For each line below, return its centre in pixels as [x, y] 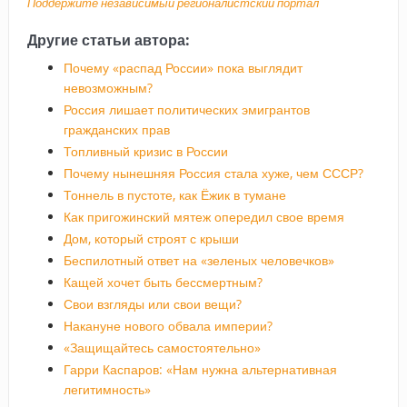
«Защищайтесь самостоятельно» [162, 347]
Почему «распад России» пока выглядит [183, 67]
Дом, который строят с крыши [151, 238]
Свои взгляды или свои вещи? [152, 303]
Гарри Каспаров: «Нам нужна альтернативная [200, 369]
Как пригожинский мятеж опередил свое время [203, 216]
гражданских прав [116, 129]
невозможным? [108, 87]
